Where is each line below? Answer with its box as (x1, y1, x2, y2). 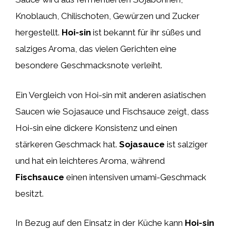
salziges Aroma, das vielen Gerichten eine (15, 44, 177, 54)
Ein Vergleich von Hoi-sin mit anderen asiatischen (15, 89, 206, 100)
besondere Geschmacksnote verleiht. (15, 60, 162, 70)
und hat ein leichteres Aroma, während (15, 155, 165, 166)
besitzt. (15, 188, 44, 199)
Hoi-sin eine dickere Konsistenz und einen (15, 122, 177, 133)
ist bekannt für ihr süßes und (91, 27, 201, 37)
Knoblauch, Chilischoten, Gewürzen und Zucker (15, 11, 200, 21)
